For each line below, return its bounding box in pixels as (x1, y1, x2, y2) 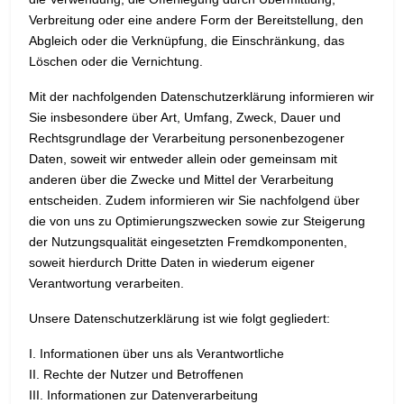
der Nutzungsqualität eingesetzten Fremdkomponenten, (29, 234, 347, 250)
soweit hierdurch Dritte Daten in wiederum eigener (29, 255, 315, 271)
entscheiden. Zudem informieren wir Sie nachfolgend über (29, 193, 360, 208)
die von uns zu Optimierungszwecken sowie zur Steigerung (29, 214, 365, 229)
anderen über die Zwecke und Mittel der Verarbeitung (29, 172, 334, 188)
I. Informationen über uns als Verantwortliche (29, 346, 284, 362)
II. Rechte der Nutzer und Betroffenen (29, 367, 243, 382)
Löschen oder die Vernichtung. (29, 54, 203, 69)
